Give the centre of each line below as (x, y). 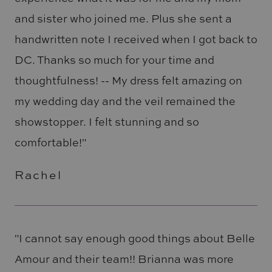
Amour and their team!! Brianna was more (124, 258)
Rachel (38, 175)
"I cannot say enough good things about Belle (134, 238)
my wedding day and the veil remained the (125, 101)
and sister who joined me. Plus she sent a (123, 19)
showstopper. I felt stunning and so (107, 122)
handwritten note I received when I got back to (136, 39)
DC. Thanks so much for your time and (114, 60)
